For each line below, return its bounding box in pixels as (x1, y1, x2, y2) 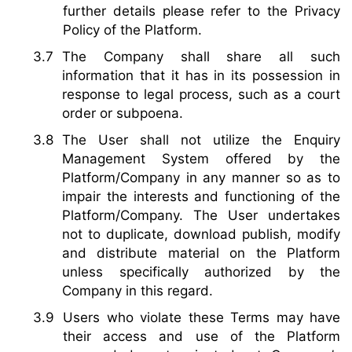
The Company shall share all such (62, 49, 340, 65)
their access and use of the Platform (63, 328, 340, 345)
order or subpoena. (62, 105, 183, 122)
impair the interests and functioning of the (62, 189, 340, 205)
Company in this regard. (62, 283, 213, 299)
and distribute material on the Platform (62, 245, 340, 262)
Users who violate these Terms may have (63, 310, 340, 326)
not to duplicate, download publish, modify (62, 226, 340, 243)
